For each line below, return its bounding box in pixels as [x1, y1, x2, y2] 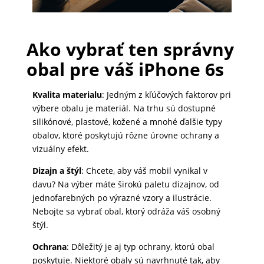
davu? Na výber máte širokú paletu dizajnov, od [32, 179, 219, 190]
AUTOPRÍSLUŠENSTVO [9, 207, 77, 216]
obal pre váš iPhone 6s [26, 57, 224, 82]
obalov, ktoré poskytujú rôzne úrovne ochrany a [32, 130, 219, 141]
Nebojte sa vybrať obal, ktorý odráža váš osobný [32, 206, 220, 217]
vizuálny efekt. [32, 143, 89, 155]
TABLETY [9, 58, 35, 67]
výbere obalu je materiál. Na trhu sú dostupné [32, 103, 216, 114]
